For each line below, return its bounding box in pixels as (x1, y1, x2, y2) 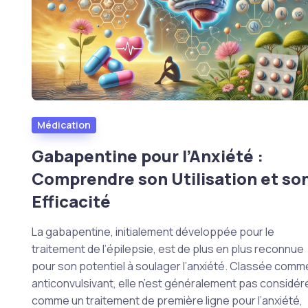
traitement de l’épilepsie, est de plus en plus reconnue (31, 241, 304, 257)
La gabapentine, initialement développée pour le (31, 224, 274, 240)
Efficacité (31, 190, 111, 213)
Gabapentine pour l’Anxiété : (31, 144, 263, 168)
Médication (36, 118, 91, 132)
